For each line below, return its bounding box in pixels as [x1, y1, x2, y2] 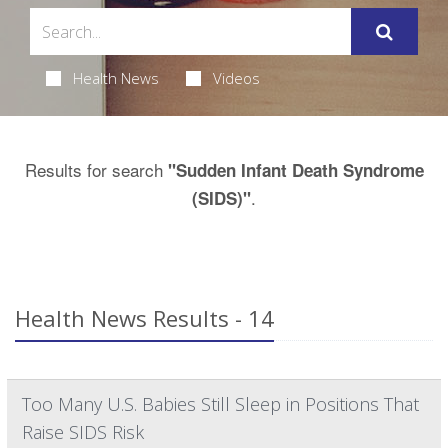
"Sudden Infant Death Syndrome [167, 158, 424, 182]
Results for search [24, 157, 168, 182]
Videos [212, 68, 260, 88]
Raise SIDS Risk [22, 420, 144, 444]
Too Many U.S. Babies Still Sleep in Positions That [22, 392, 419, 416]
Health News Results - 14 [15, 303, 274, 333]
